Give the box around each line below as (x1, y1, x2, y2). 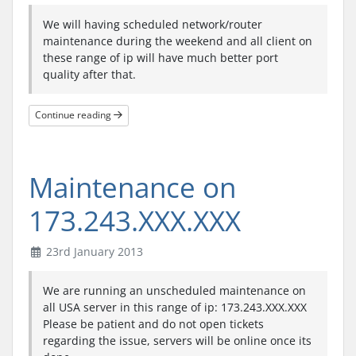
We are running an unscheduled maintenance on (43, 282, 306, 298)
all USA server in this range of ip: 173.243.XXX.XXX (43, 299, 307, 315)
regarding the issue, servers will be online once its (43, 332, 311, 348)
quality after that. (43, 66, 136, 82)
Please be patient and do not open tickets (43, 315, 264, 331)
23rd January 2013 (42, 243, 143, 259)
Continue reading (35, 108, 114, 122)
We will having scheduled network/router (43, 16, 262, 32)
